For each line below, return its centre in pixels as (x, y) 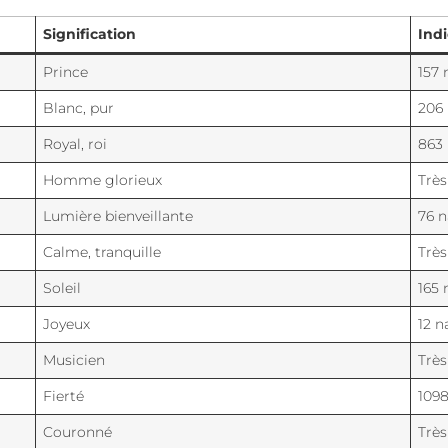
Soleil (62, 288)
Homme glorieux (103, 180)
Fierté (64, 396)
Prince (66, 72)
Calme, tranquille (102, 252)
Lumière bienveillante (118, 216)
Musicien (74, 360)
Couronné (78, 432)
